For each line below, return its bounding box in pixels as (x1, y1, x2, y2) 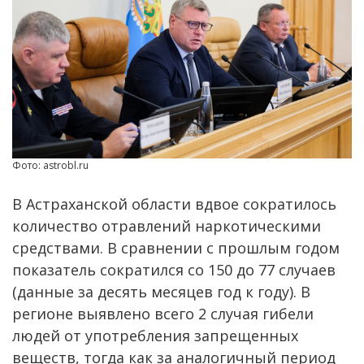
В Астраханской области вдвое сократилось (12, 193, 336, 214)
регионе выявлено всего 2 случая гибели (12, 303, 314, 323)
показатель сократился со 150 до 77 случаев (12, 259, 336, 279)
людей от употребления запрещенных (12, 325, 298, 345)
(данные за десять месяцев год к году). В (12, 281, 310, 301)
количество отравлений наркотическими (12, 215, 321, 236)
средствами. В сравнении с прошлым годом (12, 237, 340, 258)
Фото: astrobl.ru (12, 158, 89, 172)
